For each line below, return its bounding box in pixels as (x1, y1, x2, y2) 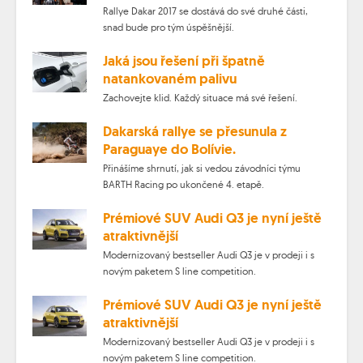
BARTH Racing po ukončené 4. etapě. (102, 177, 264, 190)
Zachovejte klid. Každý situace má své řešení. (102, 91, 297, 104)
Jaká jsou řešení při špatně (102, 51, 265, 70)
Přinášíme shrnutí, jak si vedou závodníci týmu (102, 161, 301, 174)
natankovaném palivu (102, 69, 237, 88)
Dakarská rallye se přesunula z (102, 122, 287, 140)
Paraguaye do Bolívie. (102, 139, 236, 158)
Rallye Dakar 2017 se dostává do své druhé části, (102, 4, 308, 17)
